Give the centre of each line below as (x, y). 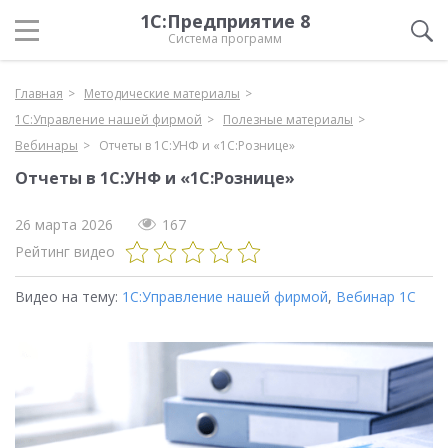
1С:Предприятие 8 (225, 21)
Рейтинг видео (65, 252)
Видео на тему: (68, 296)
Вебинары (46, 145)
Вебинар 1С (376, 296)
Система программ (225, 38)
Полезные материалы (288, 119)
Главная (39, 93)
